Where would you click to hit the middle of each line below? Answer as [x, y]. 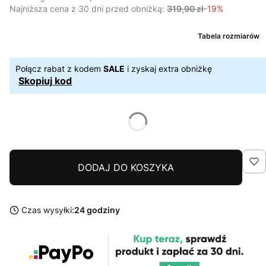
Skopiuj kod [45, 81]
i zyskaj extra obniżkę [168, 69]
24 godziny [97, 210]
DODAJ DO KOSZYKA [126, 168]
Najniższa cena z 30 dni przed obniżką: [87, 9]
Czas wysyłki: [48, 210]
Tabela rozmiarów [229, 36]
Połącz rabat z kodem [59, 69]
